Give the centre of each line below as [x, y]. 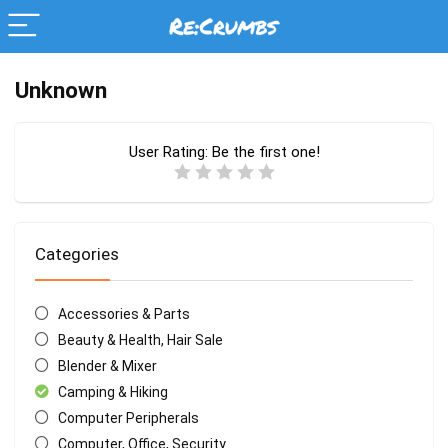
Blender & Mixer [107, 366]
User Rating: [170, 152]
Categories [77, 254]
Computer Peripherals [128, 418]
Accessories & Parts [123, 314]
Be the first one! [265, 152]
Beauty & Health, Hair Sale [140, 340]
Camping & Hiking [112, 392]
